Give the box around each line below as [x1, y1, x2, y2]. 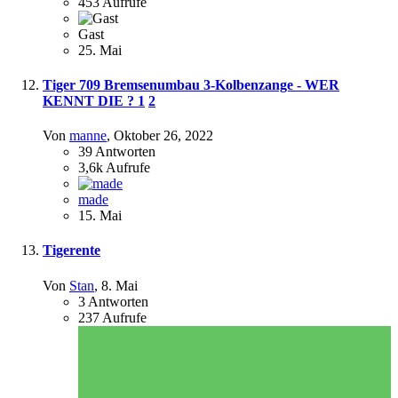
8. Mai [101, 277, 138, 293]
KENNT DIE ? [43, 92, 138, 108]
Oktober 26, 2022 [114, 128, 213, 144]
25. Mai [78, 42, 122, 58]
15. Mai [78, 208, 122, 224]
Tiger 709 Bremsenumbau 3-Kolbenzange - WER [43, 76, 339, 92]
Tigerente [43, 243, 100, 259]
